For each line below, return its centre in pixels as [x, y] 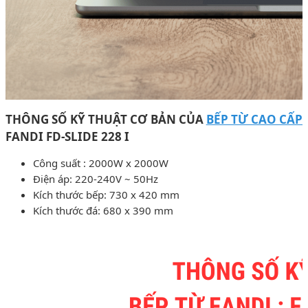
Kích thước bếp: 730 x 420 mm [106, 194]
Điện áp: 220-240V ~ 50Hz [96, 178]
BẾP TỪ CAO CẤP [254, 119]
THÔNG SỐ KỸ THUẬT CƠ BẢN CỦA [106, 119]
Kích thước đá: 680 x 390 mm [103, 210]
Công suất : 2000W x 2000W [101, 163]
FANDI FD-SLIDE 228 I [67, 136]
